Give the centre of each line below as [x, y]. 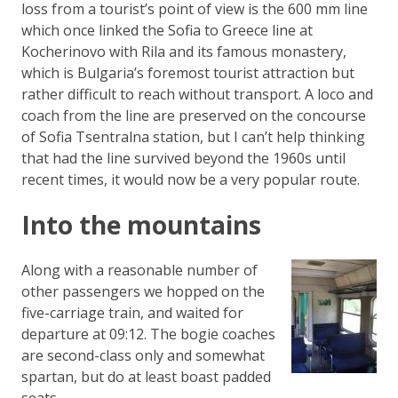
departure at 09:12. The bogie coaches [148, 334]
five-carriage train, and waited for [132, 312]
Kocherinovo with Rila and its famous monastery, [184, 51]
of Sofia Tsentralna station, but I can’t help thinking [193, 136]
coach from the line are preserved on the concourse [194, 115]
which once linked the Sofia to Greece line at [167, 30]
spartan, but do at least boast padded [146, 376]
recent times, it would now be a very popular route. [191, 179]
